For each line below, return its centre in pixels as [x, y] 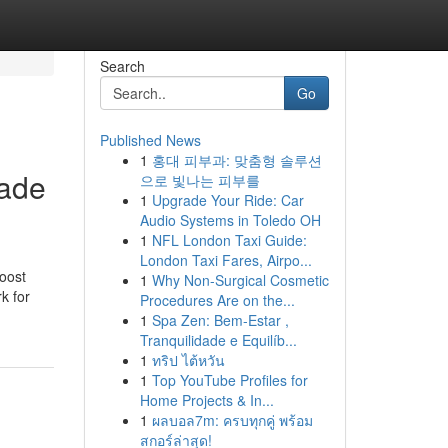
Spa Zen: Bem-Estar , [220, 320]
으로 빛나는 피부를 [199, 180]
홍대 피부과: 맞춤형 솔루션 [236, 160]
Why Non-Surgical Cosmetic [240, 280]
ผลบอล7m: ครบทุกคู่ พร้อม [232, 420]
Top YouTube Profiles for [229, 380]
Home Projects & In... [206, 400]
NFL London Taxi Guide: [229, 240]
